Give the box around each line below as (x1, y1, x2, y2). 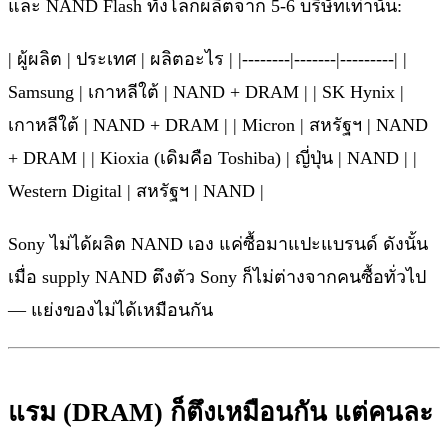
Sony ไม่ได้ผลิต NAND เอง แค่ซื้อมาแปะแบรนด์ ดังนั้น (8, 234, 428, 254)
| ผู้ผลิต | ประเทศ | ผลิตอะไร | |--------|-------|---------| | (8, 49, 407, 69)
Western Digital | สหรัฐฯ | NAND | (8, 181, 264, 201)
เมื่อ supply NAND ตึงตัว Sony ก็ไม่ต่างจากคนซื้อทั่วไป (8, 267, 426, 287)
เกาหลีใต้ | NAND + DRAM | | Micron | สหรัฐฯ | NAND (8, 115, 428, 135)
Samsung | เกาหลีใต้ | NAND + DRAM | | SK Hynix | (8, 82, 404, 102)
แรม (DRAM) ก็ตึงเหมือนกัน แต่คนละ (8, 398, 433, 427)
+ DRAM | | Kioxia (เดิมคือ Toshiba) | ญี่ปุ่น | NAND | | (8, 148, 417, 168)
